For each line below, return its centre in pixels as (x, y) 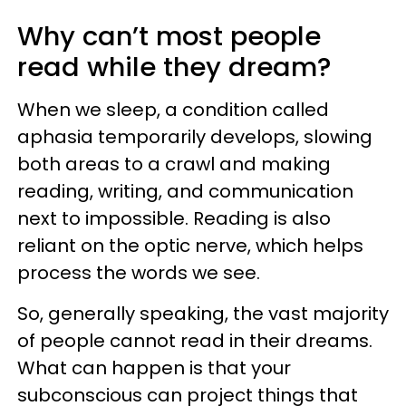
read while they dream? (174, 67)
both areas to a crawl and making (174, 164)
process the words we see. (139, 273)
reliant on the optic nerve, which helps (190, 246)
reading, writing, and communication (185, 191)
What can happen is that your (154, 368)
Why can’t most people (169, 36)
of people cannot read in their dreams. (195, 341)
